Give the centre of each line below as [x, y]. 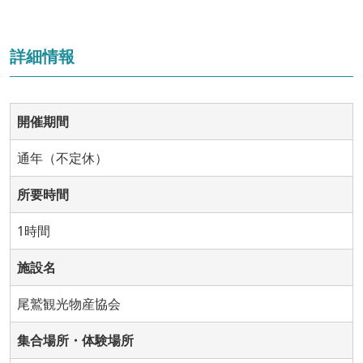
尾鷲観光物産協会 [69, 304]
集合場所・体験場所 [75, 341]
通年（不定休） [62, 158]
